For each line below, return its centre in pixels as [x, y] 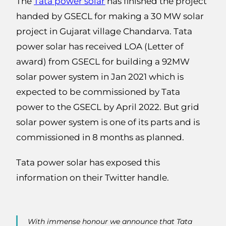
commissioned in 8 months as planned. [100, 137]
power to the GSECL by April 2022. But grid [108, 107]
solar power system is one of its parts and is [108, 122]
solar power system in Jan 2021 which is [100, 77]
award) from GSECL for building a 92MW [103, 62]
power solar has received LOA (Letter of [100, 47]
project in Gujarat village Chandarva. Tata [104, 32]
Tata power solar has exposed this [88, 163]
